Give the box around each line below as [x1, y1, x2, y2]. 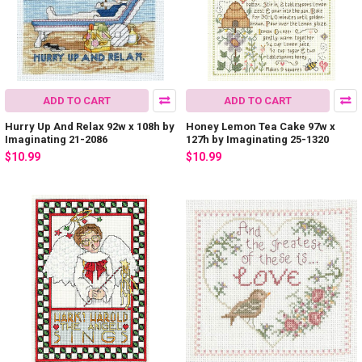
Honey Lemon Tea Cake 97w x [186, 120, 335, 133]
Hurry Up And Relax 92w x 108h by [5, 120, 175, 133]
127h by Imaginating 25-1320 [186, 133, 329, 145]
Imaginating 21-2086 [5, 133, 107, 145]
